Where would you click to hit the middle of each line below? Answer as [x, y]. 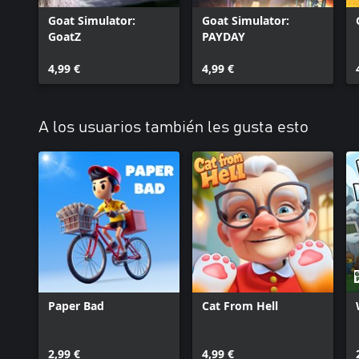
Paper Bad [76, 306]
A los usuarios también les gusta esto [173, 127]
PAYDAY [224, 36]
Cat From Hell [240, 306]
